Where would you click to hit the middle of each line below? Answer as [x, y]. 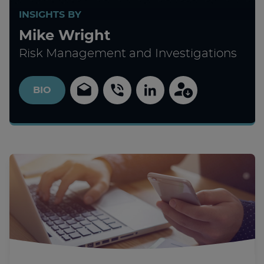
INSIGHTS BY [50, 15]
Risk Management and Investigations [128, 54]
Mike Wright [65, 36]
